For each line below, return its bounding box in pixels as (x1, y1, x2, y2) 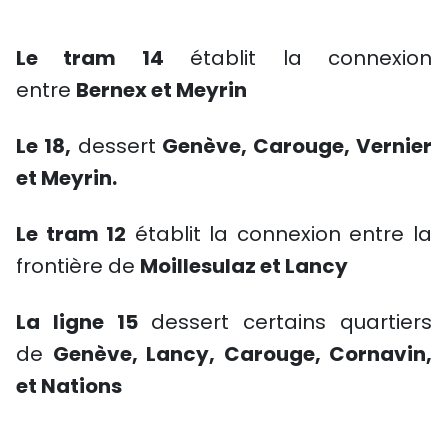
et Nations (16, 372, 122, 400)
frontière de (16, 252, 140, 280)
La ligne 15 (16, 308, 138, 336)
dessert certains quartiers (137, 308, 433, 336)
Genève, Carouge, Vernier (162, 132, 433, 160)
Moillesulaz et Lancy (140, 252, 348, 280)
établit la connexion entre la (126, 220, 433, 248)
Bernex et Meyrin (76, 76, 247, 104)
